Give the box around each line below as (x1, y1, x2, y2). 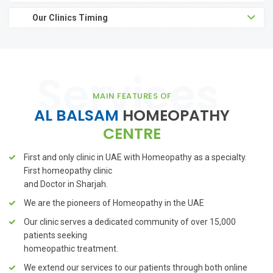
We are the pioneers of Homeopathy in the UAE (24, 198, 204, 208)
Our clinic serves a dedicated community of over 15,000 (24, 217, 236, 227)
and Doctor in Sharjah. (24, 179, 108, 190)
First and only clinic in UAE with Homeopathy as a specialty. (24, 152, 247, 163)
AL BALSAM (34, 105, 122, 127)
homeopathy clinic (42, 166, 112, 176)
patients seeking (24, 230, 87, 241)
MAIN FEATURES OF (92, 90, 172, 102)
